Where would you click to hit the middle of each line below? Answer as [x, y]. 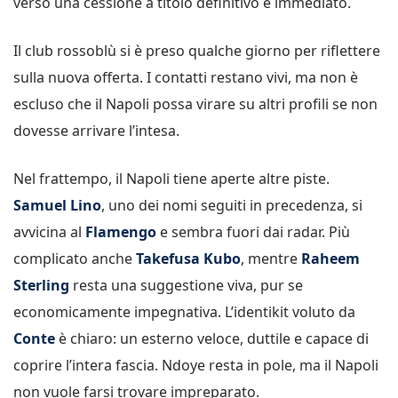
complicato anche [75, 258]
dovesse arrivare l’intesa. [96, 130]
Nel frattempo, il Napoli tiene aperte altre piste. [171, 178]
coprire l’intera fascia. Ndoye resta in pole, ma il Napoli [196, 365]
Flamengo [121, 231]
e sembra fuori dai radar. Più [253, 231]
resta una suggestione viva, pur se [186, 285]
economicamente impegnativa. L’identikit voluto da [184, 311]
